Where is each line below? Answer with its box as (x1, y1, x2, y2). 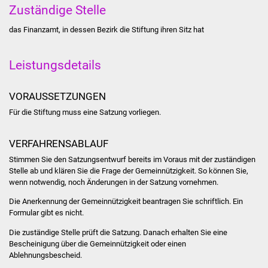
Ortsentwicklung (142, 200, 208, 212)
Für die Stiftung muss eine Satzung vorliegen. (8, 107, 161, 117)
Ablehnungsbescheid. (8, 250, 82, 260)
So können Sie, (197, 166, 248, 175)
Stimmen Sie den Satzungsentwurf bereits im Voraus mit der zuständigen (8, 154, 255, 164)
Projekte (133, 89, 167, 100)
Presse (133, 229, 162, 240)
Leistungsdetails (8, 57, 101, 72)
